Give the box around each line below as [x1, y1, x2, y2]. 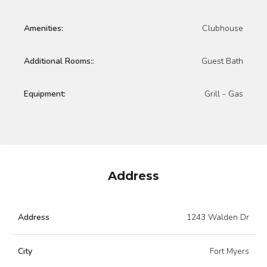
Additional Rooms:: [24, 55, 94, 67]
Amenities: [24, 23, 63, 34]
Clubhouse [202, 23, 243, 34]
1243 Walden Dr [187, 212, 249, 223]
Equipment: [24, 88, 66, 100]
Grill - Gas [204, 88, 243, 100]
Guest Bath [201, 55, 243, 67]
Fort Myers [210, 246, 249, 257]
